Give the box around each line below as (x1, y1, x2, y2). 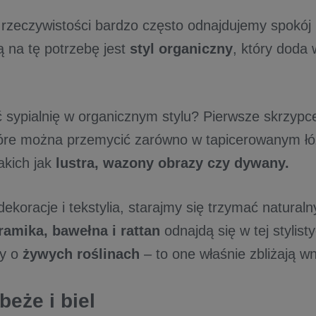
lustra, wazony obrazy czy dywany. (56, 155, 289, 171)
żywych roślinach (23, 246, 140, 262)
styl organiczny (130, 41, 233, 56)
